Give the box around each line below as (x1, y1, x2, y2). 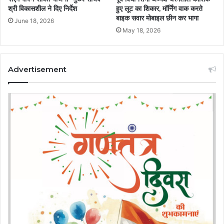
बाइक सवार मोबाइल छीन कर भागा (116, 13, 198, 23)
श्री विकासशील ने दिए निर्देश (8, 4, 77, 13)
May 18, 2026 (122, 26, 160, 34)
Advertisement (8, 64, 66, 74)
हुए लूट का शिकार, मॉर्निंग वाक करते (116, 4, 202, 13)
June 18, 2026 (14, 17, 54, 25)
